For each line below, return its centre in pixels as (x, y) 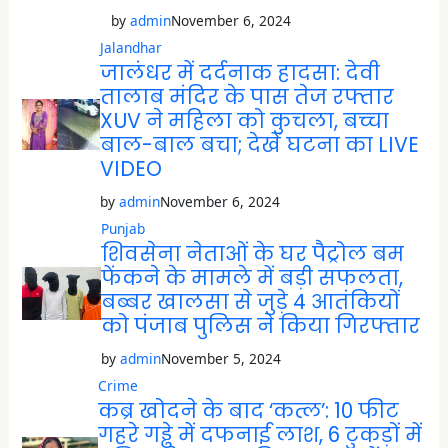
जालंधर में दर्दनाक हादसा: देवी (239, 73)
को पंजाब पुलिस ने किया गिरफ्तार (260, 325)
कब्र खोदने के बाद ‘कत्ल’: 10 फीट (248, 410)
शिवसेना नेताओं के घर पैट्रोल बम (252, 253)
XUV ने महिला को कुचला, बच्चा (244, 121)
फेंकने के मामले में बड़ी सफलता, (251, 277)
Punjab (122, 228)
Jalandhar (130, 48)
